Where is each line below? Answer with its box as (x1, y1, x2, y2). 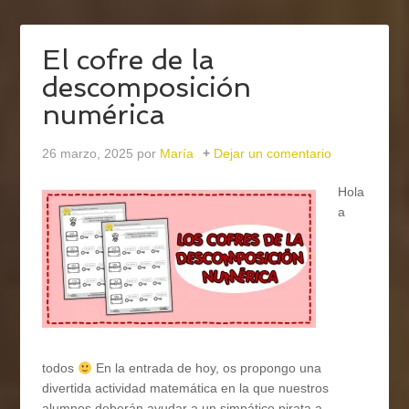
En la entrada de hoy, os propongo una (92, 361, 322, 376)
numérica (42, 99, 166, 131)
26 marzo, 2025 (42, 146, 134, 162)
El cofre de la (42, 44, 215, 77)
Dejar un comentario (214, 146, 332, 162)
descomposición (42, 71, 252, 104)
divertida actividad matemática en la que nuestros (42, 381, 330, 396)
